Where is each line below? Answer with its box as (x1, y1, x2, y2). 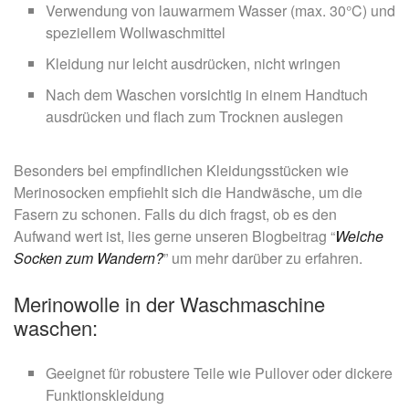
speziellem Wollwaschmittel (46, 21, 225, 43)
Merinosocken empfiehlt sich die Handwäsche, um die (14, 181, 362, 203)
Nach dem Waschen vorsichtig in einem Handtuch (46, 83, 368, 105)
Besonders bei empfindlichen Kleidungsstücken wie (14, 159, 349, 181)
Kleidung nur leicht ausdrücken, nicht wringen (46, 52, 341, 74)
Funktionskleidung (46, 383, 164, 405)
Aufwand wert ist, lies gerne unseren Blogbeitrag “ (14, 225, 335, 246)
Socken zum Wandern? (14, 246, 163, 268)
